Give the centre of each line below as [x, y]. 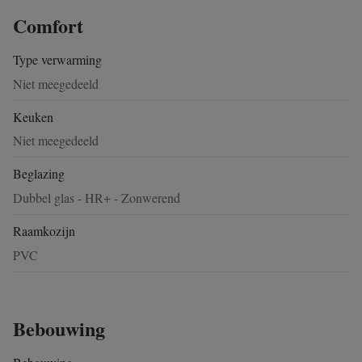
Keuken [33, 116]
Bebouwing [59, 328]
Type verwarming [57, 60]
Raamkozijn [44, 231]
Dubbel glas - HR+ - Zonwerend [97, 198]
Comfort [48, 26]
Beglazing [39, 174]
